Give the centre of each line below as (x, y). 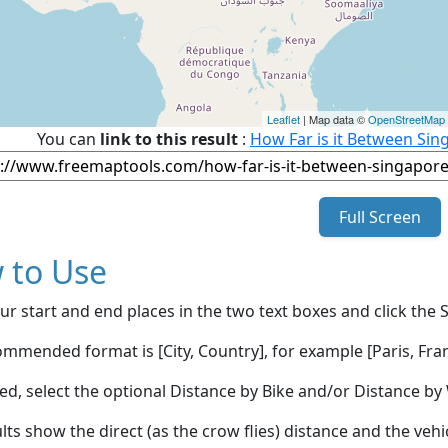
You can (68, 138)
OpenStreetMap (406, 118)
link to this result (169, 138)
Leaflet (283, 118)
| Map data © (334, 118)
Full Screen (379, 216)
